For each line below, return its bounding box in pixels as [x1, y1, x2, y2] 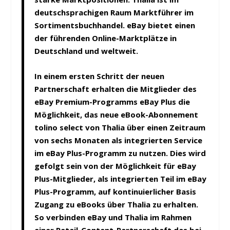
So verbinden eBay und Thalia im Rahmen [34, 212, 192, 223]
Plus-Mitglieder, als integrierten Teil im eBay [34, 174, 207, 184]
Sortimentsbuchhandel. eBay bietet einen [34, 20, 196, 31]
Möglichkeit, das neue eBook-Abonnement [34, 109, 199, 120]
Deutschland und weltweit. [34, 46, 139, 56]
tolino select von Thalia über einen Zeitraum [34, 122, 206, 133]
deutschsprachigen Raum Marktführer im [34, 7, 194, 18]
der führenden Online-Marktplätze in [34, 33, 177, 44]
